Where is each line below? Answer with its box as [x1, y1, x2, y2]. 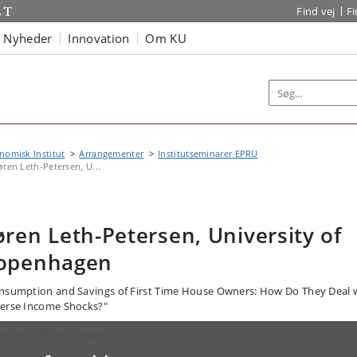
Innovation [68, 29, 130, 46]
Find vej [296, 4, 335, 18]
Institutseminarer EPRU [158, 147, 258, 159]
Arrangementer [79, 147, 144, 159]
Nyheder [3, 29, 53, 46]
